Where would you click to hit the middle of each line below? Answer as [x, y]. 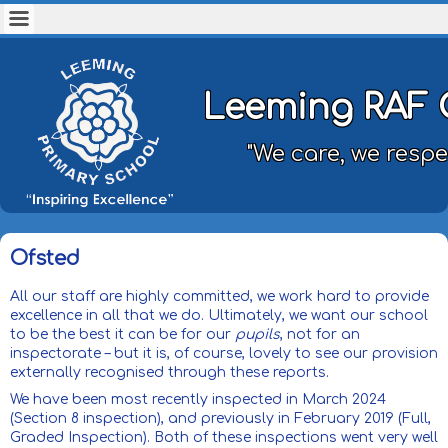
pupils [257, 335]
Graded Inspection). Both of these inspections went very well [224, 438]
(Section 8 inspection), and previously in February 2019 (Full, [220, 419]
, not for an [320, 335]
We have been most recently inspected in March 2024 [198, 400]
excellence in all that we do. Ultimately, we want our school [219, 316]
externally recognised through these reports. [169, 373]
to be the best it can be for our [122, 335]
